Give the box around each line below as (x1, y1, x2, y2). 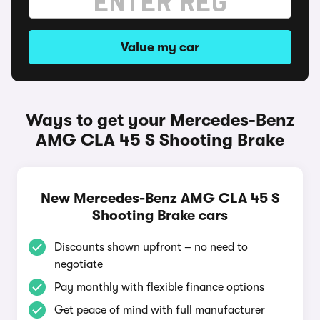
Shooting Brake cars (92, 207, 228, 224)
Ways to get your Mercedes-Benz (25, 110, 295, 130)
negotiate (54, 258, 103, 271)
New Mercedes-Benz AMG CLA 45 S (40, 190, 280, 206)
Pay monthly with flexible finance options (54, 281, 264, 294)
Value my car (121, 40, 199, 54)
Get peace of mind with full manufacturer (54, 304, 265, 316)
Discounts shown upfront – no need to (54, 241, 248, 254)
